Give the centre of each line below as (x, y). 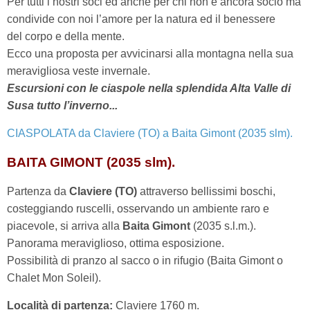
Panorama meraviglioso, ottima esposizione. (116, 243)
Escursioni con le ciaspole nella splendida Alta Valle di (149, 88)
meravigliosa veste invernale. (79, 71)
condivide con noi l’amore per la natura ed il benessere (141, 19)
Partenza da (38, 191)
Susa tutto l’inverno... (62, 106)
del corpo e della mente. (66, 36)
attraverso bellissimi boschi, (206, 191)
